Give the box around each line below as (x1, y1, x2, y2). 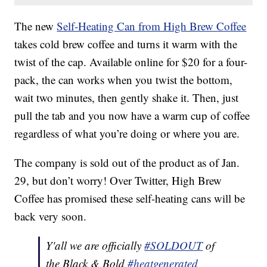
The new (14, 18, 57, 34)
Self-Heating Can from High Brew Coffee (57, 18, 247, 34)
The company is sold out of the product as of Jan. (14, 155, 240, 170)
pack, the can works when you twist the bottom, (14, 72, 233, 88)
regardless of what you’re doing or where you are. (14, 126, 240, 141)
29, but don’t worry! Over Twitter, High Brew (14, 173, 222, 188)
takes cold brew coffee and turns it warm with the (14, 36, 238, 52)
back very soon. (14, 209, 87, 224)
